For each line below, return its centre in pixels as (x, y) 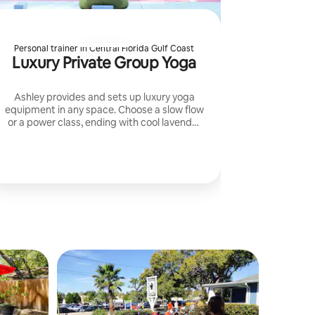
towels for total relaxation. (104, 135)
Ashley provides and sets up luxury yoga (104, 97)
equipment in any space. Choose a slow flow (104, 109)
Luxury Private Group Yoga (104, 63)
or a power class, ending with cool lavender (104, 122)
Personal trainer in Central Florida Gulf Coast (104, 48)
